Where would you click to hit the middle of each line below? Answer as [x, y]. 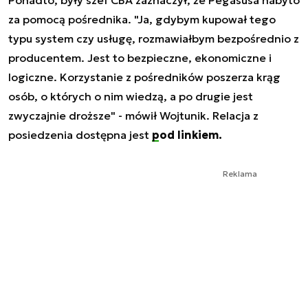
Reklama [240, 173]
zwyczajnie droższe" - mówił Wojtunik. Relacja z [133, 115]
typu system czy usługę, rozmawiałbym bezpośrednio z [154, 38]
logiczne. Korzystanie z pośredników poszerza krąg [144, 77]
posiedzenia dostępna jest [80, 134]
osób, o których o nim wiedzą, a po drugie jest [131, 96]
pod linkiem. [187, 134]
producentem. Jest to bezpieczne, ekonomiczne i [140, 57]
